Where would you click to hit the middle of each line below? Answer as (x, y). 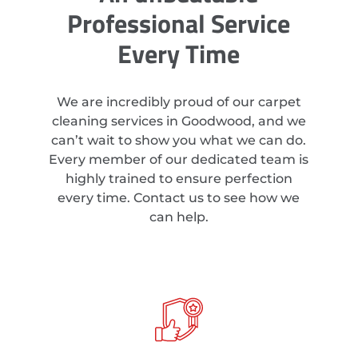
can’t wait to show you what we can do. (179, 140)
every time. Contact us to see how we (179, 197)
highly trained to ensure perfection (179, 178)
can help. (179, 217)
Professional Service (179, 23)
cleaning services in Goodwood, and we (179, 121)
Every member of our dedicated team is (179, 159)
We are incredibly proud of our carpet (179, 101)
